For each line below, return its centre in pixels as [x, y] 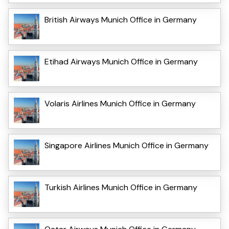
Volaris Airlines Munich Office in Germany [120, 103]
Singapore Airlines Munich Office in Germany [127, 145]
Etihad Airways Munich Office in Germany [121, 61]
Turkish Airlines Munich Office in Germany [121, 187]
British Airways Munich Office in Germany [121, 19]
